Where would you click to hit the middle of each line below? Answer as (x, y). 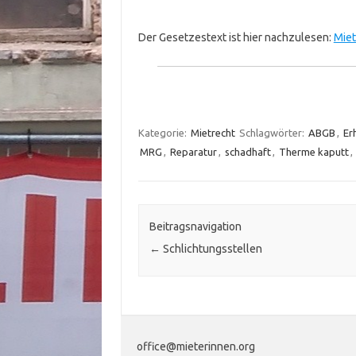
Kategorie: (163, 133)
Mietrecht (213, 133)
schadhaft (248, 152)
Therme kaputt (313, 152)
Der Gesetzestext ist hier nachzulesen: (236, 37)
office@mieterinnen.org (196, 347)
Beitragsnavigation (195, 227)
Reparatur (193, 152)
